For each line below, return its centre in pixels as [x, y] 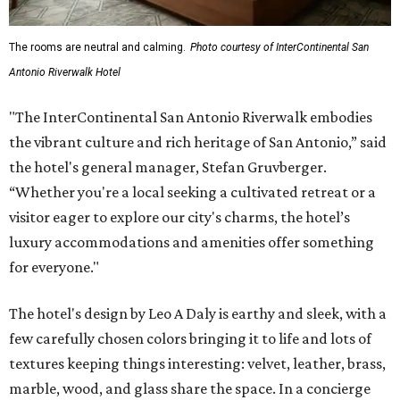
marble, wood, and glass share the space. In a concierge [190, 389]
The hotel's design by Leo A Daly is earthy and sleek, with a [198, 314]
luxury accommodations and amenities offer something [192, 242]
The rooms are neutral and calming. [97, 48]
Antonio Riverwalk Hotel [65, 73]
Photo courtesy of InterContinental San [279, 48]
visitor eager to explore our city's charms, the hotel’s [179, 217]
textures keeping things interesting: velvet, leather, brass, [197, 364]
